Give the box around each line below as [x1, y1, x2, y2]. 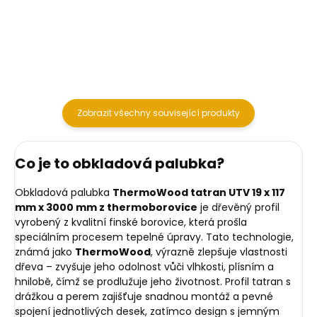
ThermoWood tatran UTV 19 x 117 [113, 185, 285, 200]
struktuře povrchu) [24, 16, 112, 28]
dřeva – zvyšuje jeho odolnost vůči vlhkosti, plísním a [15, 259, 274, 274]
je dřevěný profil [197, 200, 279, 214]
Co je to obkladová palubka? [15, 153, 224, 173]
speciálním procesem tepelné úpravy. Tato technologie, [15, 229, 294, 244]
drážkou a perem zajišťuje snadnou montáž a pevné [15, 289, 273, 304]
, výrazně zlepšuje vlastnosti [151, 244, 287, 259]
